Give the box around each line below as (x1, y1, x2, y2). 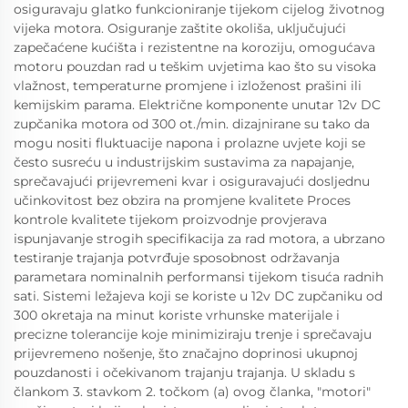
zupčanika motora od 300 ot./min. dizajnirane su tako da (14, 116, 370, 132)
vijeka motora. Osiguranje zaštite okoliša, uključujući (14, 20, 346, 36)
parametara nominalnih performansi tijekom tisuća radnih (14, 269, 383, 285)
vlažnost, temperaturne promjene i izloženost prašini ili (14, 77, 362, 94)
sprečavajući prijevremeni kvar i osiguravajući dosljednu (14, 173, 370, 189)
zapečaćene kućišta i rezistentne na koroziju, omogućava (14, 39, 375, 56)
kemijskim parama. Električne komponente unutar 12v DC (14, 97, 381, 113)
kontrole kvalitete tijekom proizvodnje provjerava (14, 211, 327, 228)
